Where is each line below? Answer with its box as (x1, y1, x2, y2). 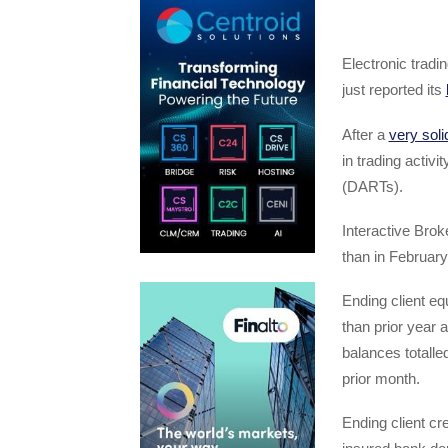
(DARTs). (341, 177, 403, 195)
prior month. (341, 369, 420, 387)
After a (341, 125, 389, 143)
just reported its (341, 81, 446, 99)
